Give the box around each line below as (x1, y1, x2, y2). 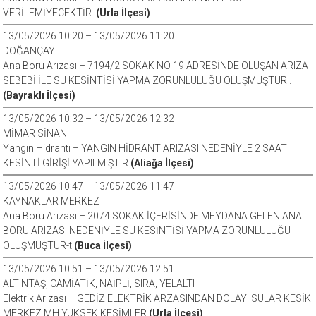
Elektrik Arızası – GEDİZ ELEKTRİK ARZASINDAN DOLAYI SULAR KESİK (3, 293, 312, 304)
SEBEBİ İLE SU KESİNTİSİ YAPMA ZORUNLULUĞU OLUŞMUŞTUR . (3, 75, 292, 86)
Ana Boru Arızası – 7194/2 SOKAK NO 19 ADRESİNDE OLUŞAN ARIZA (3, 60, 309, 71)
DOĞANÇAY (3, 45, 56, 56)
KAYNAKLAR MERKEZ (3, 195, 100, 207)
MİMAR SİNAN (3, 128, 68, 139)
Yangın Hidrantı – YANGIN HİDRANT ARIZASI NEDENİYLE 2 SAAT (3, 142, 288, 154)
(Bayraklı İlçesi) (3, 90, 76, 101)
